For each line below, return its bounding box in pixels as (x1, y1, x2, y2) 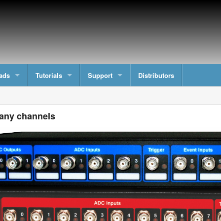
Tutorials (36, 70, 62, 80)
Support (88, 70, 112, 80)
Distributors (138, 70, 174, 80)
